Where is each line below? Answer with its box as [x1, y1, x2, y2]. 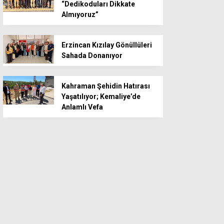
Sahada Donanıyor [61, 51, 122, 59]
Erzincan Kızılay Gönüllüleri [61, 41, 152, 49]
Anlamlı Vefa [61, 103, 103, 111]
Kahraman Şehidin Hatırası [61, 82, 150, 90]
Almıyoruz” [61, 10, 98, 18]
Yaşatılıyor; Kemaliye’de [61, 92, 140, 100]
